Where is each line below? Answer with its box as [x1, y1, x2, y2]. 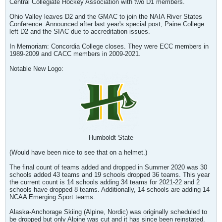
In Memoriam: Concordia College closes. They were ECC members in [9, 43, 209, 50]
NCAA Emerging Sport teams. [9, 193, 95, 201]
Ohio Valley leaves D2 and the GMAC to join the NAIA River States [9, 13, 202, 20]
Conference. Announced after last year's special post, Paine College [9, 20, 204, 28]
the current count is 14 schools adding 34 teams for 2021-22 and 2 [9, 178, 200, 186]
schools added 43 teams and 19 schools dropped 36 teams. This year [9, 171, 210, 178]
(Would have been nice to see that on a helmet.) [9, 149, 147, 156]
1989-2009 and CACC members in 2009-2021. [9, 50, 141, 57]
